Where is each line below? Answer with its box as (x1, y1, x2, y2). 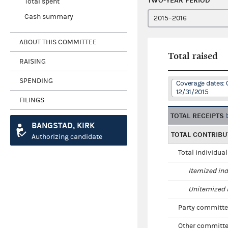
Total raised (168, 51, 218, 62)
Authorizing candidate (32, 133, 102, 141)
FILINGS (19, 96, 44, 104)
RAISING (19, 57, 46, 66)
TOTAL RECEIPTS (170, 111, 224, 121)
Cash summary (24, 13, 73, 21)
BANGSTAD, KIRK (32, 121, 95, 131)
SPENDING (19, 76, 53, 85)
